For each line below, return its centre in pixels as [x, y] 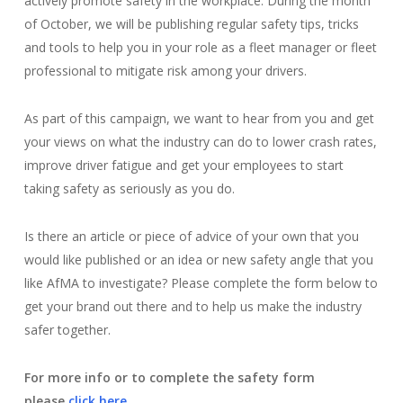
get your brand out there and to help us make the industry [193, 306]
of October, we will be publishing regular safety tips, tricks [191, 24]
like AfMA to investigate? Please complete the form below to [201, 283]
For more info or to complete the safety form [169, 377]
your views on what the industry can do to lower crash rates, [200, 142]
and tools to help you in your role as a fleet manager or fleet [200, 47]
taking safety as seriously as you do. [129, 188]
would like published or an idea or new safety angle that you [198, 260]
